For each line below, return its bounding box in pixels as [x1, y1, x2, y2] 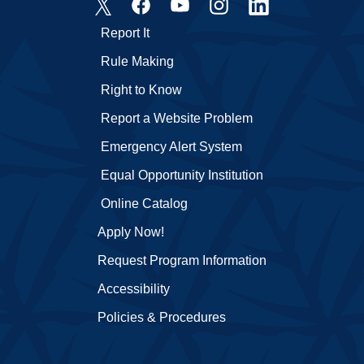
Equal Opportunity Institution [101, 167, 263, 182]
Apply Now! [97, 224, 164, 239]
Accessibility [97, 281, 170, 296]
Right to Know [101, 82, 182, 97]
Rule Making [101, 54, 174, 68]
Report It [101, 25, 149, 40]
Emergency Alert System [101, 139, 242, 154]
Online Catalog [101, 196, 188, 210]
